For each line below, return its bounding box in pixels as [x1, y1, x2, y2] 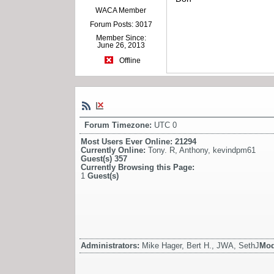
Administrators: [81, 240, 142, 250]
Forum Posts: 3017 [89, 20, 152, 29]
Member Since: [95, 34, 146, 43]
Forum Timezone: [84, 120, 154, 130]
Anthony [179, 145, 208, 155]
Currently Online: [81, 145, 148, 155]
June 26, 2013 [97, 41, 145, 50]
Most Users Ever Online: [81, 136, 175, 146]
